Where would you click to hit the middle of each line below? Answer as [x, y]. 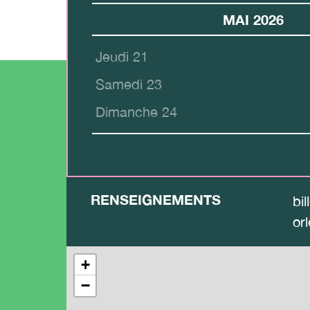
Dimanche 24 [136, 112]
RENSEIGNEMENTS [156, 200]
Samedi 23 [129, 84]
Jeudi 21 [122, 57]
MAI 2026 [253, 20]
